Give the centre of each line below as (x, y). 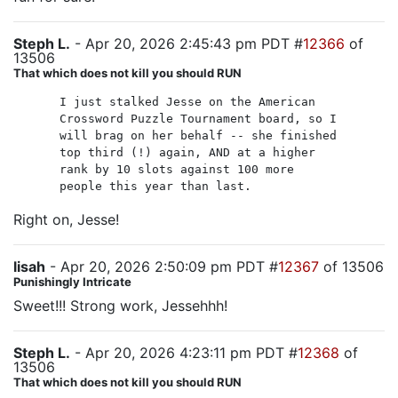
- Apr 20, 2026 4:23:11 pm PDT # (184, 353)
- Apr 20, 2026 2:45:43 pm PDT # (187, 44)
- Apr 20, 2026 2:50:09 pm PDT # (162, 267)
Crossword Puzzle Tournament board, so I (198, 119)
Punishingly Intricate (72, 282)
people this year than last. (155, 186)
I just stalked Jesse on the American (187, 102)
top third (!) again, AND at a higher (187, 152)
